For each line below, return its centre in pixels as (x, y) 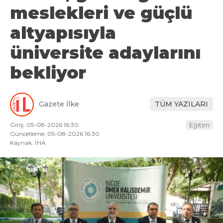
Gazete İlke (59, 104)
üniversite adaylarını (105, 53)
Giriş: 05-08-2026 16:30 (44, 124)
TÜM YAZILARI (181, 104)
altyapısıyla (63, 33)
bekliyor (48, 72)
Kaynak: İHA (28, 142)
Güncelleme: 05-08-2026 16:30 (55, 133)
